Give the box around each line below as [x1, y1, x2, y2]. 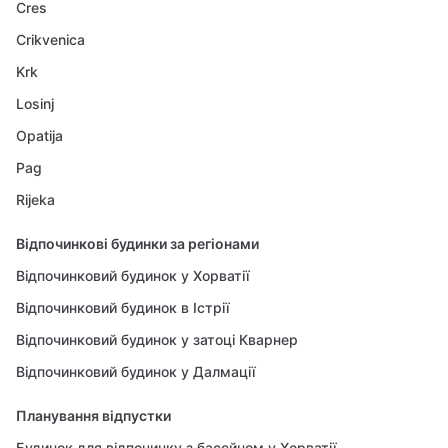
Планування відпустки [16, 407, 171, 424]
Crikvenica [16, 31, 85, 48]
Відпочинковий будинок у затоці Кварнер [16, 331, 298, 348]
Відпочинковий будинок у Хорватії [16, 267, 249, 284]
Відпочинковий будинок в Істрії [16, 299, 229, 316]
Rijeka [16, 191, 55, 208]
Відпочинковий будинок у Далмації [16, 363, 255, 380]
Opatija [16, 127, 63, 144]
